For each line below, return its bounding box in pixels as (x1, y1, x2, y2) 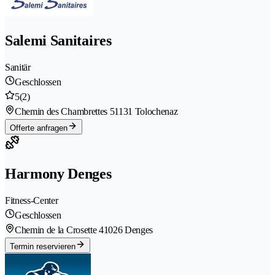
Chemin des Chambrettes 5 (15, 106, 115, 117)
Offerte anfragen (10, 123, 68, 133)
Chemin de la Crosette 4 (15, 224, 104, 235)
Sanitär (5, 62, 31, 73)
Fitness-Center (5, 195, 58, 206)
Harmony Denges (5, 166, 112, 182)
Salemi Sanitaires (5, 33, 112, 49)
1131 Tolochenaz (114, 106, 178, 117)
